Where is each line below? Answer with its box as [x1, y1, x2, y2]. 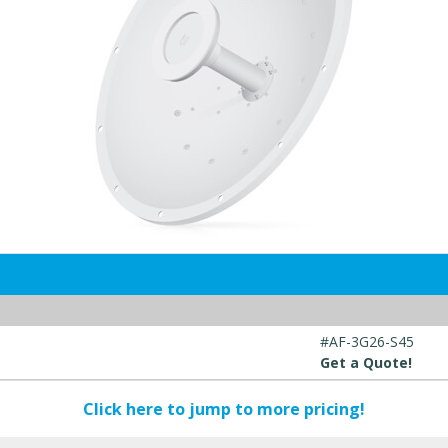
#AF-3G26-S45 [320, 332, 414, 351]
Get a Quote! [320, 353, 412, 372]
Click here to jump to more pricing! [83, 398, 365, 420]
